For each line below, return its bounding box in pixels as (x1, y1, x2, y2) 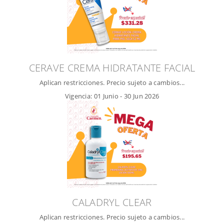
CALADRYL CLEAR (72, 195, 152, 209)
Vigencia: (64, 91, 94, 100)
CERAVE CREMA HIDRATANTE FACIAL (28, 60, 195, 74)
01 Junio (93, 91, 119, 100)
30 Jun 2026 (124, 91, 159, 100)
